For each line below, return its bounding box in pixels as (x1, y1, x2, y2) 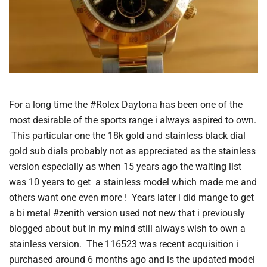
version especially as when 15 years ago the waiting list (9, 160, 241, 172)
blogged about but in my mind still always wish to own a (9, 222, 246, 234)
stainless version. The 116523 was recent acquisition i (9, 238, 238, 250)
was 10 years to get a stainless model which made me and (9, 176, 257, 188)
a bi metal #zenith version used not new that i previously (9, 207, 245, 219)
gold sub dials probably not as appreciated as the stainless (9, 145, 256, 157)
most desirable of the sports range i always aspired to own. (9, 114, 256, 126)
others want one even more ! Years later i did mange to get (9, 191, 254, 203)
